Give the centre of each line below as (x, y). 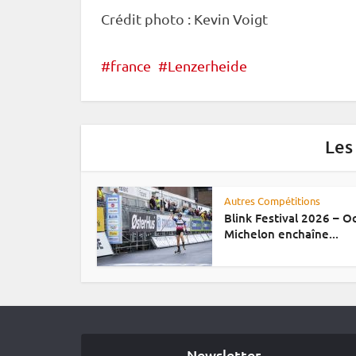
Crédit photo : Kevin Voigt (184, 19)
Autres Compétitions (272, 201)
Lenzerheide (207, 66)
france (131, 66)
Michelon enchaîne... (281, 234)
